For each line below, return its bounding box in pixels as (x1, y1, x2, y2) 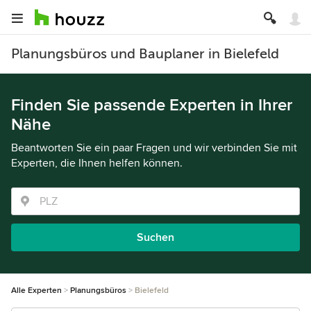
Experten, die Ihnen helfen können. (11, 156, 183, 170)
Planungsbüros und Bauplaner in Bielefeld (11, 46, 279, 62)
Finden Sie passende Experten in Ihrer (11, 95, 292, 115)
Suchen (137, 230, 174, 244)
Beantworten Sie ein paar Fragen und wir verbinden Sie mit (11, 141, 297, 155)
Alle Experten (11, 285, 62, 296)
